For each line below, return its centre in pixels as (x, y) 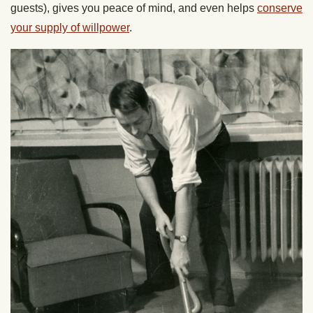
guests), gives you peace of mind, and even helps (134, 8)
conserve (280, 8)
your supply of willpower (70, 28)
